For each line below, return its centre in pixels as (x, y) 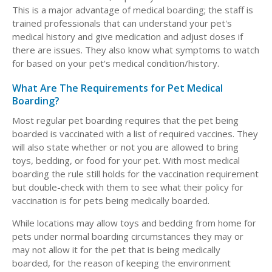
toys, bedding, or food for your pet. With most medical (126, 161)
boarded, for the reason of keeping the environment (121, 263)
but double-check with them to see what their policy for (128, 187)
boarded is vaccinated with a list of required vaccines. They (135, 134)
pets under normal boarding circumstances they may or (128, 236)
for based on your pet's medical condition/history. (116, 63)
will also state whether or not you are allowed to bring (125, 147)
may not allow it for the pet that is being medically (116, 250)
